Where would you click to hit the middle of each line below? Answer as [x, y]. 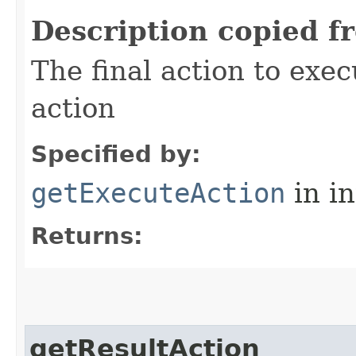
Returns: [87, 236]
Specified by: [116, 154]
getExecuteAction [158, 193]
